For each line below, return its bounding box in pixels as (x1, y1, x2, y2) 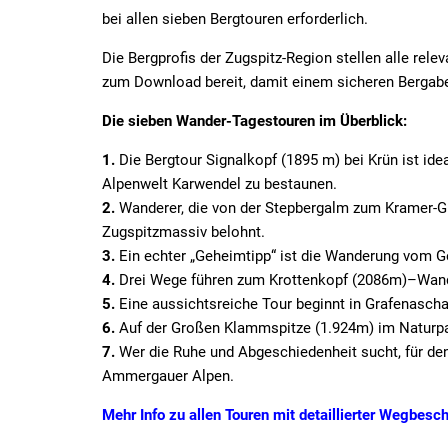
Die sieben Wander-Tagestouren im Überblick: (102, 111, 407, 130)
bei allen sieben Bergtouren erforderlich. (102, 9, 368, 28)
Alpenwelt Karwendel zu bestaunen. (102, 174, 337, 193)
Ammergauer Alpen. (102, 366, 234, 385)
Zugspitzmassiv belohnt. (102, 222, 265, 241)
